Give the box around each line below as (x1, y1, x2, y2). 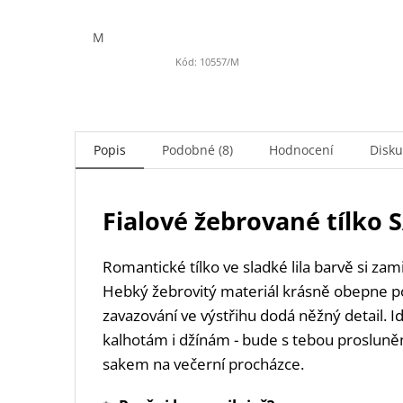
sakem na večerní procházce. (103, 354, 308, 375)
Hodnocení (269, 141, 334, 159)
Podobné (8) (162, 141, 233, 159)
